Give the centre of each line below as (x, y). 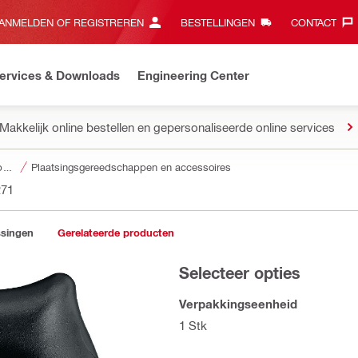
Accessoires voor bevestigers (8, 167)
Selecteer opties (240, 272)
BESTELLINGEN (217, 22)
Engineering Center (193, 75)
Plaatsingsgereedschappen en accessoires (131, 167)
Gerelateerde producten (116, 233)
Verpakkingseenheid (238, 304)
